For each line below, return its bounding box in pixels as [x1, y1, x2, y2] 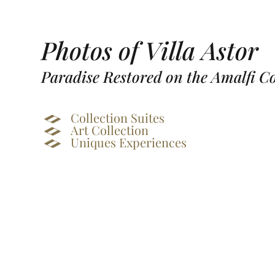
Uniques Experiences [71, 133, 187, 150]
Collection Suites [71, 109, 165, 126]
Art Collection [71, 121, 149, 138]
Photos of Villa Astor [41, 33, 259, 66]
